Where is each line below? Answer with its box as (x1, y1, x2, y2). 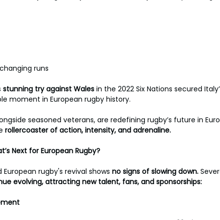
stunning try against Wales (3, 84, 96, 94)
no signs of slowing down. (112, 166, 200, 176)
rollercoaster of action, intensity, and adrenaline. (5, 125, 171, 135)
